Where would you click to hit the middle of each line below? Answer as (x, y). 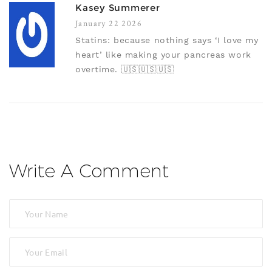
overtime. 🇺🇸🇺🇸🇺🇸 (125, 70)
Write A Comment (89, 171)
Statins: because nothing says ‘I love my (167, 40)
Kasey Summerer (118, 8)
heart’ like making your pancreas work (163, 55)
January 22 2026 (109, 23)
